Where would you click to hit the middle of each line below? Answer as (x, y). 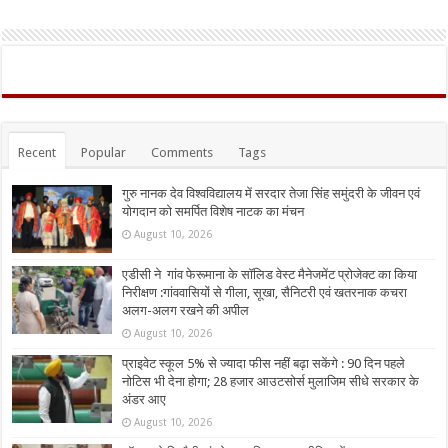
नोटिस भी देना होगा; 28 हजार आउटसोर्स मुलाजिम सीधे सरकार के (271, 382)
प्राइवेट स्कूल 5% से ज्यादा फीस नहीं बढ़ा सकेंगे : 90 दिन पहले (264, 364)
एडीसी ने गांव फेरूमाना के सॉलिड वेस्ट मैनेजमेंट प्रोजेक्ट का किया (270, 275)
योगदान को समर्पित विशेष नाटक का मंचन (213, 211)
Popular (104, 152)
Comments (182, 152)
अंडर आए (144, 400)
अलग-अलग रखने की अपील (186, 311)
